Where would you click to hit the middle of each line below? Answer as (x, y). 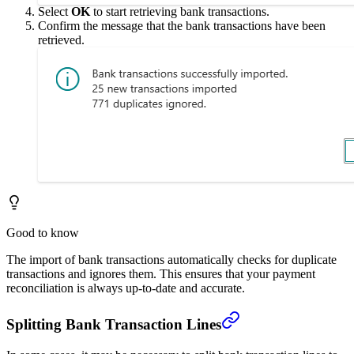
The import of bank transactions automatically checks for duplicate (171, 260)
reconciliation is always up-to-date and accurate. (126, 288)
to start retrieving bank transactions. (180, 12)
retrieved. (61, 40)
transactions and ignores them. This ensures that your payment (161, 274)
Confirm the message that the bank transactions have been (182, 26)
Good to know (43, 233)
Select (55, 12)
